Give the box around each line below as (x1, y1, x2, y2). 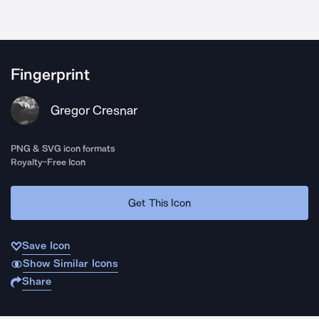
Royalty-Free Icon (11, 157, 86, 167)
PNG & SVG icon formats (11, 143, 116, 154)
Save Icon (22, 239, 70, 252)
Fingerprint (11, 66, 90, 84)
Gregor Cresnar (51, 103, 137, 118)
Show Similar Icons (22, 257, 118, 270)
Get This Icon (128, 196, 191, 209)
